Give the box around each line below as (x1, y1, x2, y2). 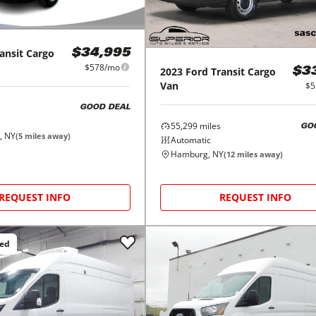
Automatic (170, 134, 211, 147)
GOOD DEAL (79, 104, 130, 112)
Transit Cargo (210, 65, 276, 79)
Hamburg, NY (170, 148, 224, 161)
